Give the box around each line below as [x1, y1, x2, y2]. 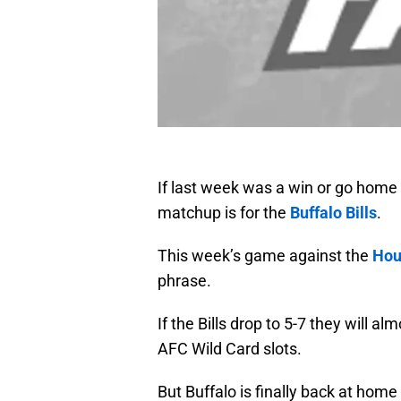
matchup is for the [158, 203, 290, 223]
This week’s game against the [158, 246, 372, 266]
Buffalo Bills [290, 203, 377, 223]
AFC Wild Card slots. [158, 339, 302, 359]
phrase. [158, 271, 211, 291]
